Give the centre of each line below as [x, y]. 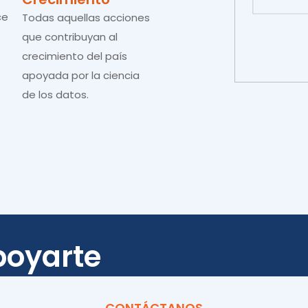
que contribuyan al [70, 37]
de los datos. [55, 95]
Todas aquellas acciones [86, 18]
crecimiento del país [75, 56]
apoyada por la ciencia [81, 75]
